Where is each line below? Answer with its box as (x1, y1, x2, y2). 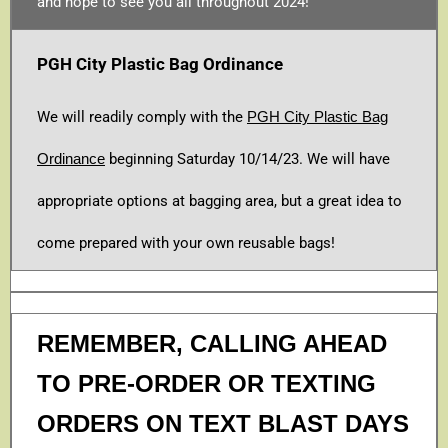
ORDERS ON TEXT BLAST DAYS (37, 409, 409, 437)
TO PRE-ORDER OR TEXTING (37, 369, 376, 397)
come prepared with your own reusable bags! (37, 233, 335, 252)
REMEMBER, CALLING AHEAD (37, 329, 387, 357)
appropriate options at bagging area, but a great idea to (37, 191, 402, 210)
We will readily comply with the (37, 107, 247, 126)
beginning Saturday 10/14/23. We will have (105, 149, 390, 168)
